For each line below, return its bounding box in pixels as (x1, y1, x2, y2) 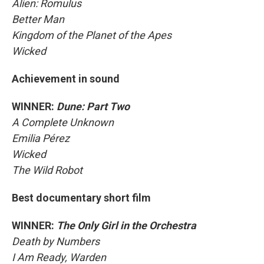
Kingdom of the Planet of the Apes (12, 29, 171, 41)
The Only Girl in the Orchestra (57, 219, 196, 232)
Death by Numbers (12, 235, 100, 247)
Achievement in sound (12, 72, 120, 85)
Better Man (12, 13, 64, 25)
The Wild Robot (12, 164, 82, 176)
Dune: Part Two (57, 100, 130, 113)
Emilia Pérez (12, 132, 70, 144)
